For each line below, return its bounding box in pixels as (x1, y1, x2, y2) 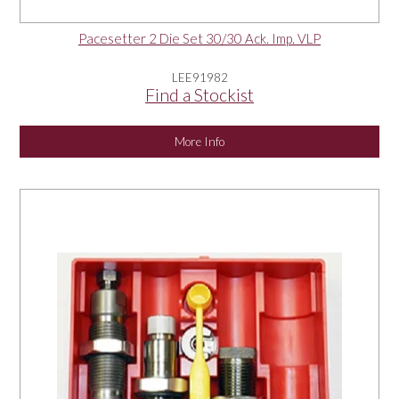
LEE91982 (171, 70, 228, 85)
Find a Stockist (145, 85, 254, 106)
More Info (175, 134, 224, 150)
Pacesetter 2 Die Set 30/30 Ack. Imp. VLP (78, 30, 321, 47)
